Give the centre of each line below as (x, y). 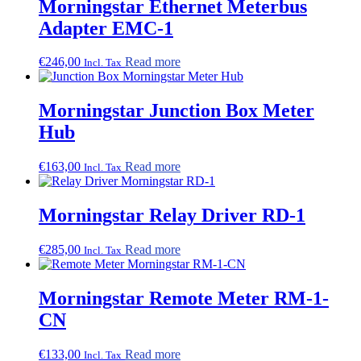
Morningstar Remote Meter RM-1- (184, 298)
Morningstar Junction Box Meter (176, 111)
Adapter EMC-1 (106, 28)
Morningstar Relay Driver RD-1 (172, 216)
